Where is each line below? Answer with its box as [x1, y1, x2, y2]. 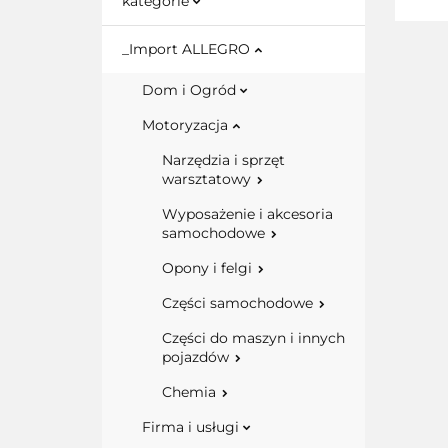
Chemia [162, 383, 220, 401]
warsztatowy [162, 170, 255, 188]
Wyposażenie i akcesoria [162, 205, 333, 223]
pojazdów [162, 348, 233, 366]
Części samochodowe [162, 294, 317, 312]
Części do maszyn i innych [162, 329, 345, 347]
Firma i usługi [142, 418, 243, 436]
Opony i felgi [162, 259, 256, 277]
